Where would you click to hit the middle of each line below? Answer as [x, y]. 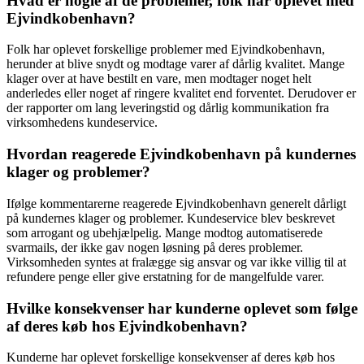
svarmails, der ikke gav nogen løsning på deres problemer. [155, 247]
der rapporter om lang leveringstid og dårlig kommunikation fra [168, 108]
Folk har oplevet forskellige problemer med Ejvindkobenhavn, [166, 50]
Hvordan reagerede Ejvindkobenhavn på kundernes [181, 154]
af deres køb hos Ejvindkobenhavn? [127, 326]
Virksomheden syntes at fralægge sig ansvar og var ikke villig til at [176, 262]
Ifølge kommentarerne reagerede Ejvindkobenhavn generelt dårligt [176, 203]
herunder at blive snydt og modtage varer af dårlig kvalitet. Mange [175, 64]
